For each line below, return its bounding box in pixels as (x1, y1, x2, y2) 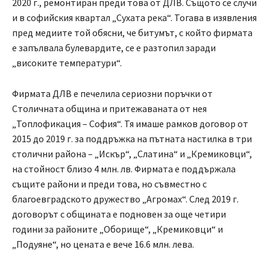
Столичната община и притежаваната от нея (12, 102, 207, 115)
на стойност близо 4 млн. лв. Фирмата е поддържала (12, 163, 236, 175)
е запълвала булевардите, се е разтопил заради (12, 42, 216, 54)
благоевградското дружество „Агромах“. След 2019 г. (12, 193, 239, 206)
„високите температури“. (12, 57, 122, 69)
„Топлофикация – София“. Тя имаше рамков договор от (12, 118, 248, 130)
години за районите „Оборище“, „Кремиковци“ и (12, 223, 223, 236)
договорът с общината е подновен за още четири (12, 208, 226, 221)
